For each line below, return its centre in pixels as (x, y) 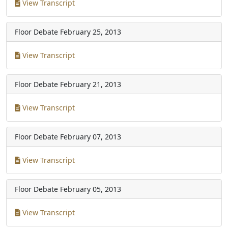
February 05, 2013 (91, 189)
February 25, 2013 (91, 32)
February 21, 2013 (91, 84)
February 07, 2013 (91, 137)
